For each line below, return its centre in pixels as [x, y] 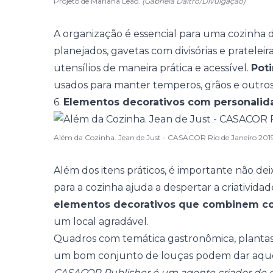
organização [93, 34]
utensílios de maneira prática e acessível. [152, 68]
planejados [80, 51]
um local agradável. [101, 222]
